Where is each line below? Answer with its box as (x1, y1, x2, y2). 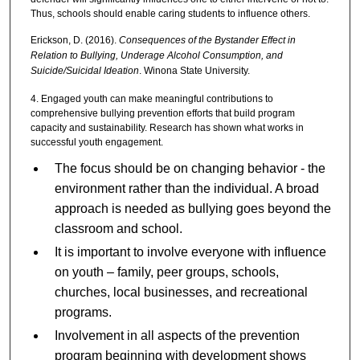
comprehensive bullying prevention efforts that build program (30, 107, 295, 119)
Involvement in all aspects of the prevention (54, 329, 300, 343)
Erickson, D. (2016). (30, 35, 119, 47)
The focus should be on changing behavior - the (54, 162, 325, 176)
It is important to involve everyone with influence (54, 245, 326, 260)
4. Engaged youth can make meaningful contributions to (30, 92, 273, 104)
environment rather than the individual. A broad (54, 182, 319, 196)
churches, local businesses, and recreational (54, 285, 308, 300)
